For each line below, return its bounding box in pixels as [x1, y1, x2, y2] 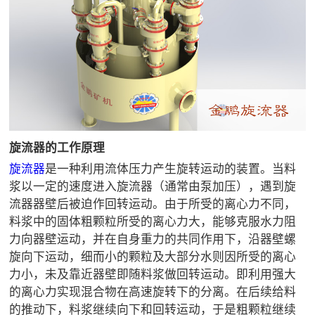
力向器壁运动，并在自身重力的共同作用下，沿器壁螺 [9, 232, 297, 247]
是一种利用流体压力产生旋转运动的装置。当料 [45, 162, 297, 176]
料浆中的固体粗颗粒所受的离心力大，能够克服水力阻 [9, 214, 297, 229]
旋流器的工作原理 [9, 141, 105, 155]
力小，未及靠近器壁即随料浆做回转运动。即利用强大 [9, 267, 297, 282]
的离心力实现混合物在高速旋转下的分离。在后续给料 [9, 285, 297, 300]
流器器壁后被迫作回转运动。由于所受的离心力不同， [9, 197, 297, 212]
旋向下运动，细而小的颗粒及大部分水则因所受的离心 [9, 250, 297, 264]
